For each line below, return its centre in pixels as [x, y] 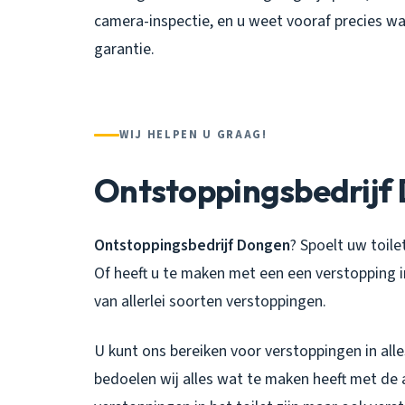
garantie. [124, 49]
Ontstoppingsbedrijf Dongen [192, 245]
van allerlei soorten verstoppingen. [210, 301]
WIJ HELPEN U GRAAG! [193, 134]
